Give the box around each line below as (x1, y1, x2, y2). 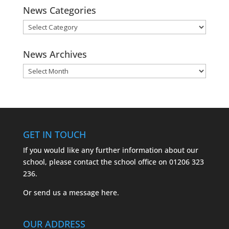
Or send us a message (22, 187, 101, 197)
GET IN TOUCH (22, 128, 86, 141)
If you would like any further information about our (22, 145, 198, 155)
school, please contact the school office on (22, 156, 169, 167)
